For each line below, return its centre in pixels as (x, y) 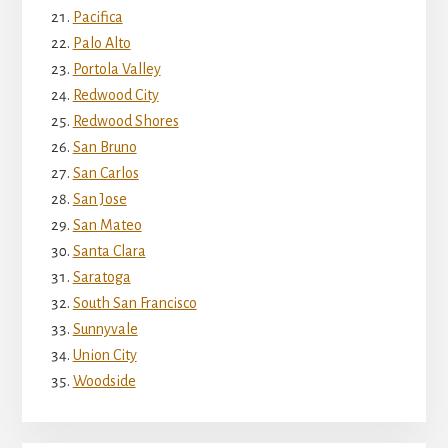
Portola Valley (116, 69)
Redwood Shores (125, 121)
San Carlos (105, 173)
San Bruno (104, 147)
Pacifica (97, 17)
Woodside (104, 381)
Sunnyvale (105, 329)
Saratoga (101, 277)
